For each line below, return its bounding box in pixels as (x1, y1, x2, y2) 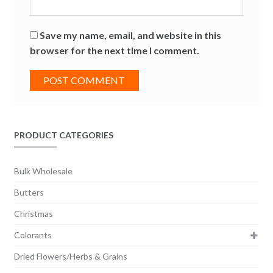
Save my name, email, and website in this (39, 29, 221, 41)
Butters (13, 186, 44, 197)
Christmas (13, 208, 53, 219)
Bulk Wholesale (13, 165, 73, 176)
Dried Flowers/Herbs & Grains (13, 250, 127, 261)
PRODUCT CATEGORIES (13, 130, 113, 141)
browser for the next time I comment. (29, 44, 199, 57)
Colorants (13, 229, 52, 240)
